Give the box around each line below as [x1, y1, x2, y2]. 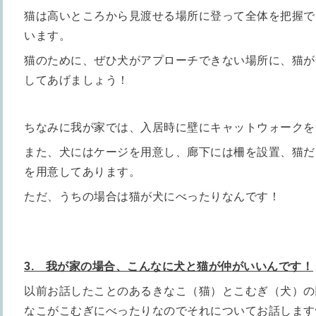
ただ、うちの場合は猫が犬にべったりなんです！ [24, 190, 280, 202]
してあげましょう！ [24, 74, 129, 86]
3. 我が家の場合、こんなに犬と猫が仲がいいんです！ [24, 260, 313, 272]
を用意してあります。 [24, 166, 140, 178]
